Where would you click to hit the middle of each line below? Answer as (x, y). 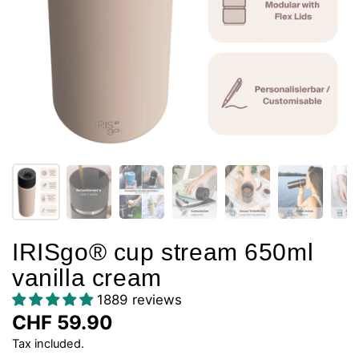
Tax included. (48, 343)
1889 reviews (139, 299)
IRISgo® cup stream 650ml (163, 252)
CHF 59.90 (63, 322)
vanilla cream (87, 277)
